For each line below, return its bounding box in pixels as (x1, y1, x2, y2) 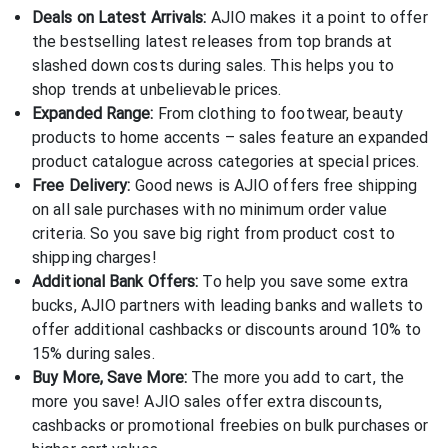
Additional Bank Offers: (32, 271, 199, 291)
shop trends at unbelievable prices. (32, 79, 282, 99)
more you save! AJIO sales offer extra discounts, (32, 391, 382, 411)
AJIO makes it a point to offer (206, 7, 428, 27)
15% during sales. (32, 343, 155, 363)
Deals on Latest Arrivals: (32, 7, 207, 27)
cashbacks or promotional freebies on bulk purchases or (32, 415, 429, 435)
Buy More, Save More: (32, 367, 187, 387)
